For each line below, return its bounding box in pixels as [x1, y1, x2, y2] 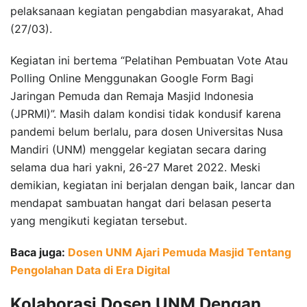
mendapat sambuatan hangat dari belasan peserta [10, 195, 271, 210]
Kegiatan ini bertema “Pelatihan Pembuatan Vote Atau [10, 53, 288, 67]
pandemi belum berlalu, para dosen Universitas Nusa [10, 124, 283, 138]
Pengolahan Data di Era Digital [10, 262, 170, 277]
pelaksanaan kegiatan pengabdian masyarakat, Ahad [10, 3, 284, 18]
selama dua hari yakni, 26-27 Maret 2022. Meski [10, 160, 260, 174]
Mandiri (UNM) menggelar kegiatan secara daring [10, 142, 267, 156]
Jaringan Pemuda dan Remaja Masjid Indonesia [10, 88, 254, 103]
